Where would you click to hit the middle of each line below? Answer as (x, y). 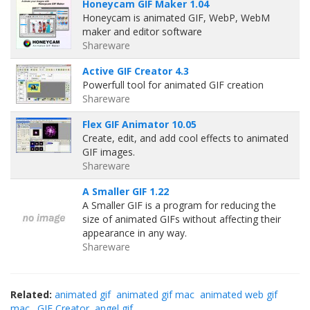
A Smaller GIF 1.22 (126, 191)
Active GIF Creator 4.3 (136, 71)
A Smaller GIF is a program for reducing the (179, 205)
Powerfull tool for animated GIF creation (173, 85)
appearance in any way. (135, 233)
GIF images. (109, 152)
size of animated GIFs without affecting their (182, 219)
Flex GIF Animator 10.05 (139, 124)
